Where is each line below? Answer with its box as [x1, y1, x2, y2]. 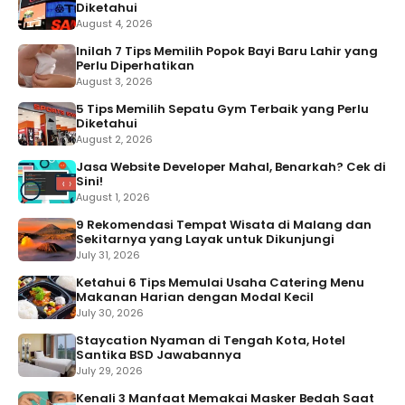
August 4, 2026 [76, 15, 153, 31]
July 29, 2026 [76, 363, 143, 378]
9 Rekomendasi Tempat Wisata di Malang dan [76, 215, 372, 233]
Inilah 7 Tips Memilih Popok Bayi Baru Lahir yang [76, 42, 378, 60]
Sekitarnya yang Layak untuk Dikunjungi [76, 230, 334, 248]
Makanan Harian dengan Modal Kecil [76, 287, 314, 306]
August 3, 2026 [76, 73, 153, 89]
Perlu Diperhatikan [76, 56, 194, 74]
